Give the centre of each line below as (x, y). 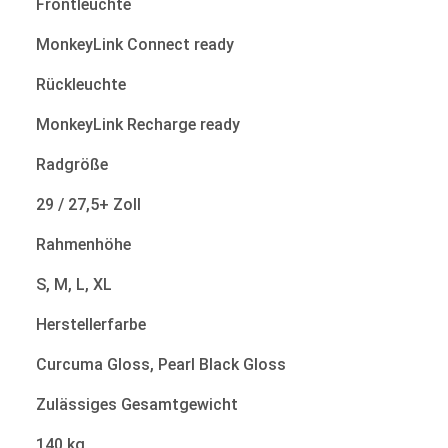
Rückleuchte (81, 84)
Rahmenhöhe (83, 244)
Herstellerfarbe (91, 324)
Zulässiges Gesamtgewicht (137, 404)
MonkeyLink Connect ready (135, 44)
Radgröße (72, 164)
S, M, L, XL (74, 284)
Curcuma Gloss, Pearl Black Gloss (161, 364)
